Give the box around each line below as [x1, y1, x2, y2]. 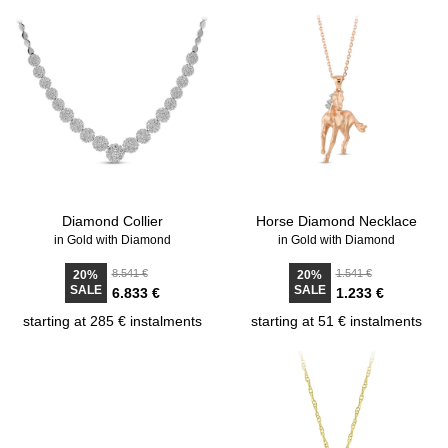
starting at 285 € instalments [22, 313, 202, 329]
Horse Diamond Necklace [255, 213, 417, 229]
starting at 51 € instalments [250, 313, 422, 329]
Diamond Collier [61, 213, 163, 229]
